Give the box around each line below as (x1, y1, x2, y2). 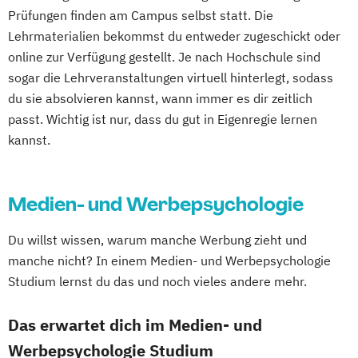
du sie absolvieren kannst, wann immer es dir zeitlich (8, 90, 312, 107)
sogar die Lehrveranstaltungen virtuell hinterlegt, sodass (8, 70, 333, 86)
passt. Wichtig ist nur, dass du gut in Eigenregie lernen (8, 111, 317, 128)
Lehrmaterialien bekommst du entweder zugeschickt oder (8, 28, 340, 45)
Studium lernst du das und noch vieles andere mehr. (8, 273, 307, 290)
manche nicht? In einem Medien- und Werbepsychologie (8, 253, 331, 269)
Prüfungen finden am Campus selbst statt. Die (8, 7, 273, 24)
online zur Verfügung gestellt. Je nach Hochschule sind (8, 49, 320, 66)
